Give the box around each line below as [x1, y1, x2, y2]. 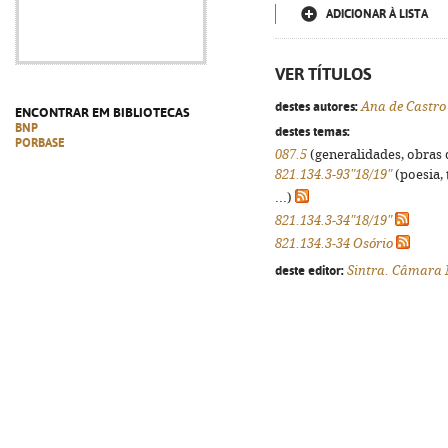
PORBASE [15, 136, 65, 150]
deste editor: [275, 262, 344, 278]
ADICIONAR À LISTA [326, 7, 428, 21]
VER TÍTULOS [275, 64, 372, 84]
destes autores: [275, 98, 358, 114]
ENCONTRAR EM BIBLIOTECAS [15, 105, 190, 120]
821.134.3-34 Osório [275, 236, 393, 251]
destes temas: [275, 123, 350, 139]
